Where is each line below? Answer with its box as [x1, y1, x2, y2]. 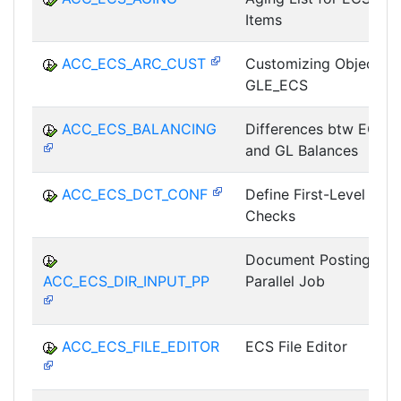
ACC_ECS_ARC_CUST [62, 55, 206, 73]
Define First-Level [245, 185, 365, 204]
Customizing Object [245, 55, 380, 73]
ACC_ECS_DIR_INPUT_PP [43, 272, 209, 291]
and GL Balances [245, 141, 358, 160]
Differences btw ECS [245, 120, 387, 139]
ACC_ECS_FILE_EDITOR [62, 337, 219, 356]
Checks [245, 207, 295, 226]
